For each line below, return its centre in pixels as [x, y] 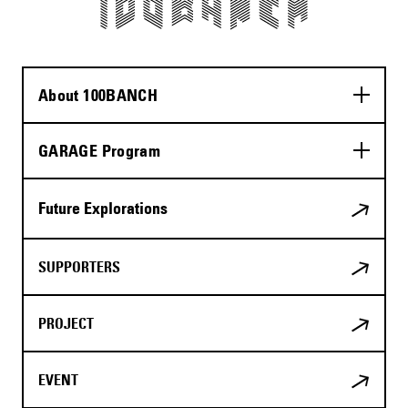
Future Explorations [103, 208]
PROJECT [66, 323]
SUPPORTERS [79, 266]
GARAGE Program [100, 150]
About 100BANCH [98, 95]
